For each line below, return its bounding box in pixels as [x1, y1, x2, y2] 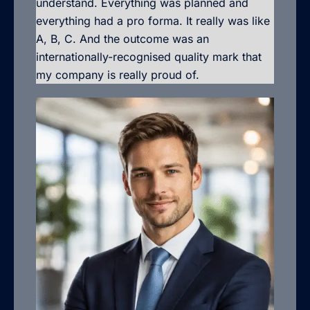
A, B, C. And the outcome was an [36, 31, 209, 46]
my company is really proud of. [36, 67, 199, 82]
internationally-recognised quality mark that [36, 49, 262, 64]
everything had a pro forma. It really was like [36, 13, 270, 28]
